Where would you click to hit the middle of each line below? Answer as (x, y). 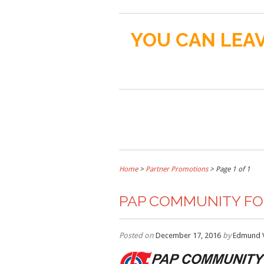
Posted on (136, 235)
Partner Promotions (177, 169)
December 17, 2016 (188, 235)
